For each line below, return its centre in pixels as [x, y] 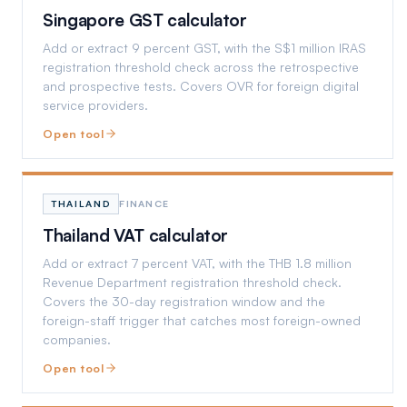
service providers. [95, 105]
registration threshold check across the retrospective [201, 67]
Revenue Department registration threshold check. [192, 282]
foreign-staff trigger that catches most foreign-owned [202, 320]
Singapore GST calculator [145, 20]
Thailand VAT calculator [136, 235]
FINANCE [144, 203]
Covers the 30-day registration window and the [184, 301]
